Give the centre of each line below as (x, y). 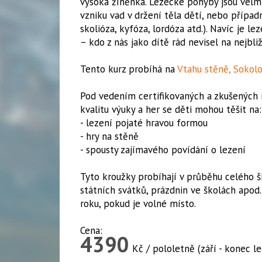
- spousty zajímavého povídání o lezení (163, 150)
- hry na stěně (109, 136)
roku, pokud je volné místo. (138, 204)
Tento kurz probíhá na (129, 69)
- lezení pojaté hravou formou (144, 123)
